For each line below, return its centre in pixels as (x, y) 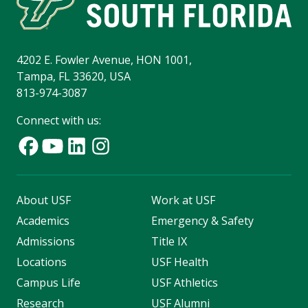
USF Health (179, 262)
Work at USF (183, 200)
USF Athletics (184, 283)
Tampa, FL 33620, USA (74, 77)
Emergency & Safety (202, 221)
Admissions (46, 242)
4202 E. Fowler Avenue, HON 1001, (104, 60)
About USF (44, 200)
